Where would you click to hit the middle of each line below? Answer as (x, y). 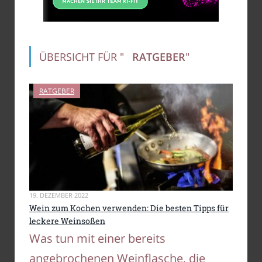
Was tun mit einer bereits (97, 238)
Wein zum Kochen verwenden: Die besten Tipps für (129, 208)
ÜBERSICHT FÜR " (82, 57)
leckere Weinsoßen (67, 221)
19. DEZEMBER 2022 (59, 195)
